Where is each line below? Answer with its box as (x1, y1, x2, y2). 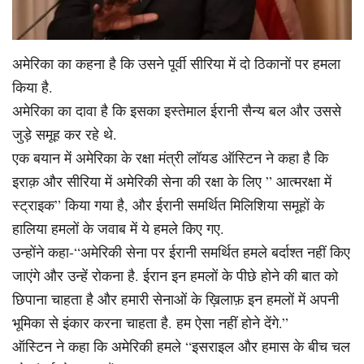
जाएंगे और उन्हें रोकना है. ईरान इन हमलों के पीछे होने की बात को (12, 265, 338, 285)
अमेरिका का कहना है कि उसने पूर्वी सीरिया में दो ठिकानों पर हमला (12, 53, 340, 73)
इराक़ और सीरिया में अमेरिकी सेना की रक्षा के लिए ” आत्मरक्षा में (12, 171, 331, 191)
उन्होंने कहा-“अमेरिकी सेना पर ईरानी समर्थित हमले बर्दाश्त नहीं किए (12, 241, 350, 262)
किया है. (12, 76, 53, 97)
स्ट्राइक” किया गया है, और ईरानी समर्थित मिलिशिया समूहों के (12, 194, 324, 214)
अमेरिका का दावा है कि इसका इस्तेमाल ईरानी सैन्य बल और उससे (12, 100, 341, 120)
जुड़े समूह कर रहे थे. (12, 123, 117, 144)
